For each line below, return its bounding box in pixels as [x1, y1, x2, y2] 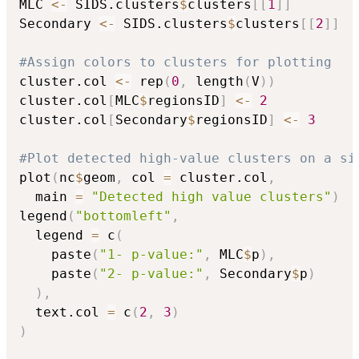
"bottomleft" [75, 208, 171, 224]
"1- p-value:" [99, 246, 204, 262]
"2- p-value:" [99, 265, 204, 281]
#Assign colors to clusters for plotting [19, 54, 332, 70]
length [188, 73, 244, 89]
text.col [19, 304, 107, 320]
